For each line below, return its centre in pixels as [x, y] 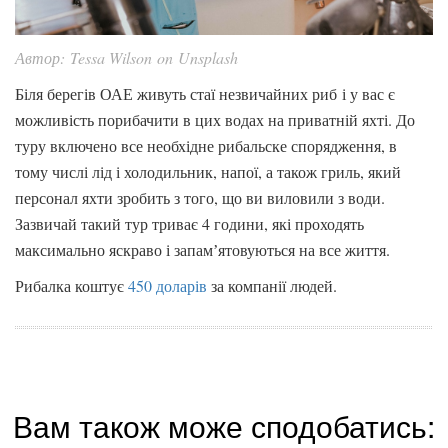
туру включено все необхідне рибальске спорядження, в [206, 145]
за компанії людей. [272, 285]
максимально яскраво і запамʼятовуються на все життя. [205, 249]
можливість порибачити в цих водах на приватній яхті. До [215, 119]
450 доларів [167, 285]
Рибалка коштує [71, 285]
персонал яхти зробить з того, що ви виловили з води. [200, 197]
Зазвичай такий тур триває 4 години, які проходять [189, 223]
